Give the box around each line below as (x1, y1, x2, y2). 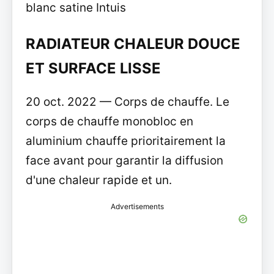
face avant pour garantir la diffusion (25, 154, 223, 168)
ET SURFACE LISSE (25, 59, 161, 78)
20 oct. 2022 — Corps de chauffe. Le (25, 95, 229, 109)
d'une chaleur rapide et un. (25, 173, 172, 188)
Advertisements (110, 202, 164, 212)
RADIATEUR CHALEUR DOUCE (25, 35, 240, 53)
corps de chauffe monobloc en (25, 114, 193, 129)
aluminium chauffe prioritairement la (25, 134, 226, 149)
